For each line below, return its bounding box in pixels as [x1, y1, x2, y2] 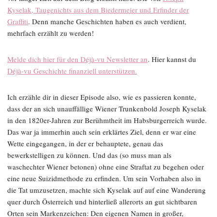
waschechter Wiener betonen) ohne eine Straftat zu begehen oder [7, 162, 204, 171]
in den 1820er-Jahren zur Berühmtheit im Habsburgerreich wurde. [7, 115, 207, 125]
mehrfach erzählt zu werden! [7, 28, 94, 38]
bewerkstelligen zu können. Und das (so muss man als [7, 150, 171, 160]
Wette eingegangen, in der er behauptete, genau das [7, 139, 163, 148]
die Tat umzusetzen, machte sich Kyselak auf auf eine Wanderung [7, 185, 206, 195]
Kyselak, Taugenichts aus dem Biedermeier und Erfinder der [7, 5, 189, 15]
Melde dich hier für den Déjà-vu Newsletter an [7, 54, 148, 64]
